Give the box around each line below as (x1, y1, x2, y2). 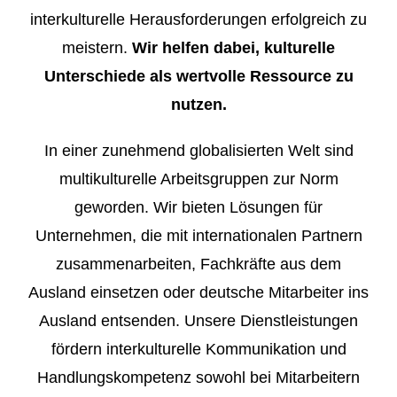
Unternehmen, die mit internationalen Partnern (35, 226, 362, 245)
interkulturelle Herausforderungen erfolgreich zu (30, 10, 367, 28)
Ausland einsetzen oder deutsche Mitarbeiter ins (28, 283, 369, 301)
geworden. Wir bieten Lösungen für (74, 198, 323, 216)
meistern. (62, 38, 132, 57)
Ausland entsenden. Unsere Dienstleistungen (39, 311, 358, 330)
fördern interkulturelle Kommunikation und (51, 339, 346, 358)
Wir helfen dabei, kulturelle (132, 38, 335, 57)
